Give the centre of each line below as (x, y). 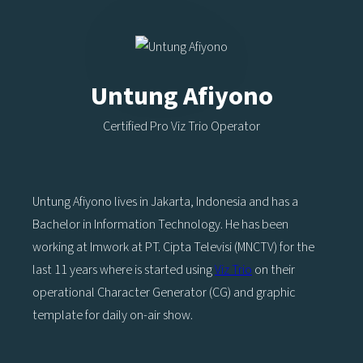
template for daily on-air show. (113, 315)
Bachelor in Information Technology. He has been (160, 224)
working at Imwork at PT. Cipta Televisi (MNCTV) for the (173, 247)
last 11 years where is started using (124, 269)
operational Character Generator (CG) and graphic (164, 292)
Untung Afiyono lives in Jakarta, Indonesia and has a (165, 201)
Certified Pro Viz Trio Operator (181, 126)
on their (273, 269)
